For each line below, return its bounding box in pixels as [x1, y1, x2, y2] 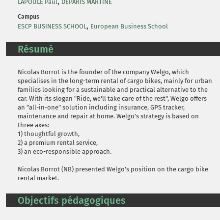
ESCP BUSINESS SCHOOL [18, 23, 86, 30]
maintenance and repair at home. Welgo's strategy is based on [18, 112, 199, 120]
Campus [18, 13, 39, 20]
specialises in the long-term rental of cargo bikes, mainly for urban [18, 77, 212, 84]
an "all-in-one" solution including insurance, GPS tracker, [18, 104, 185, 111]
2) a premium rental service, [18, 139, 98, 146]
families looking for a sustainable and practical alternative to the [18, 86, 208, 93]
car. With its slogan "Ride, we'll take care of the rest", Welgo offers [18, 95, 207, 102]
